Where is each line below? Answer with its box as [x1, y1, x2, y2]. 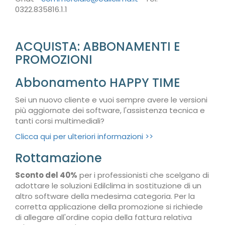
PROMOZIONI [15, 51, 92, 68]
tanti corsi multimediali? [15, 116, 104, 126]
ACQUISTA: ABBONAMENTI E [15, 38, 180, 55]
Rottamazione [15, 150, 102, 166]
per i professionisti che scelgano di [77, 170, 209, 180]
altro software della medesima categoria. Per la [15, 191, 195, 201]
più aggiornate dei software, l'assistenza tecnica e [15, 105, 205, 116]
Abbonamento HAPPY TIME [15, 74, 183, 91]
